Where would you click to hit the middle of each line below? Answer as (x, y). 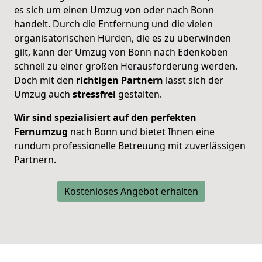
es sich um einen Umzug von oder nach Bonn (114, 10)
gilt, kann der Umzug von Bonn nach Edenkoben (121, 52)
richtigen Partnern (121, 80)
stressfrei (93, 94)
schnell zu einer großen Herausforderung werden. (126, 66)
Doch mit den (45, 80)
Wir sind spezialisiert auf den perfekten (105, 117)
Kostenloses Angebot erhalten (131, 191)
